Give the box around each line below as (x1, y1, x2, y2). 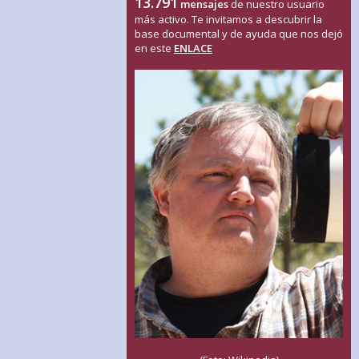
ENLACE (174, 41, 212, 55)
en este (135, 41, 174, 55)
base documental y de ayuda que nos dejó (135, 26, 343, 41)
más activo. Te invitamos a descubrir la (135, 12, 322, 26)
